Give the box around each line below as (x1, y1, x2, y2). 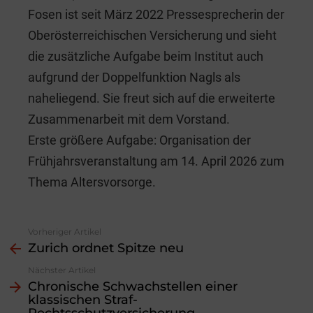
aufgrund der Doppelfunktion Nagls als (28, 70, 240, 85)
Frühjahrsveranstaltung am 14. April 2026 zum (28, 154, 284, 169)
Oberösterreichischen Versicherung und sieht (28, 28, 277, 43)
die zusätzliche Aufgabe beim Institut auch (28, 49, 263, 64)
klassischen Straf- (28, 292, 138, 308)
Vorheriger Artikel (28, 226, 101, 238)
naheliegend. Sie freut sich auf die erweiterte (28, 91, 275, 106)
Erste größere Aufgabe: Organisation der (28, 133, 251, 148)
